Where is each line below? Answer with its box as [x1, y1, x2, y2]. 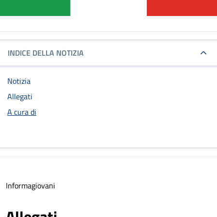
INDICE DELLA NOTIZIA [8, 47, 84, 59]
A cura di [7, 106, 36, 118]
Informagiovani [6, 180, 55, 192]
